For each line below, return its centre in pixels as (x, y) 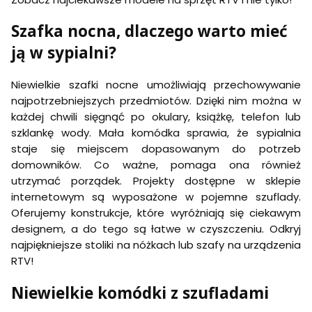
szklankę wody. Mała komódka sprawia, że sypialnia (156, 133)
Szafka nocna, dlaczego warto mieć (149, 31)
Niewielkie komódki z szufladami (140, 292)
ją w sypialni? (64, 53)
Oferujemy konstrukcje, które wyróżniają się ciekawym (156, 213)
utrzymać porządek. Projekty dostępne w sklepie (156, 181)
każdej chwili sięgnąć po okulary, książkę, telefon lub (156, 117)
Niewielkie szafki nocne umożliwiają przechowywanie (156, 85)
